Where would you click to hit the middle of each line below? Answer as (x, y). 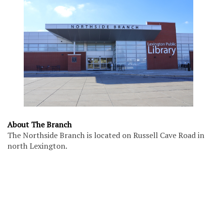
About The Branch (39, 124)
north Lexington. (37, 146)
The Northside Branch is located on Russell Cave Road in (106, 135)
